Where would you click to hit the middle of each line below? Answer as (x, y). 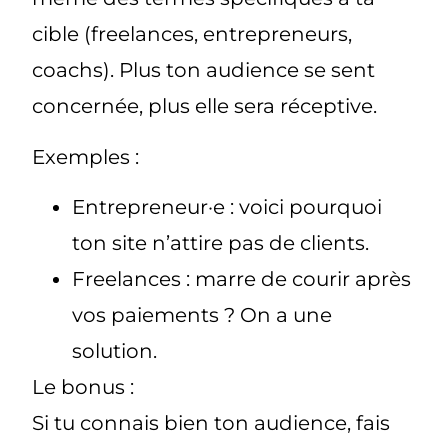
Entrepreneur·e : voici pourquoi (227, 207)
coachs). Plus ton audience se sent (204, 70)
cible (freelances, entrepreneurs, (192, 34)
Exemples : (86, 156)
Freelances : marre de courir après (242, 279)
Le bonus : (83, 387)
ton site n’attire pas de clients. (221, 243)
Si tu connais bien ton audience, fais (211, 423)
